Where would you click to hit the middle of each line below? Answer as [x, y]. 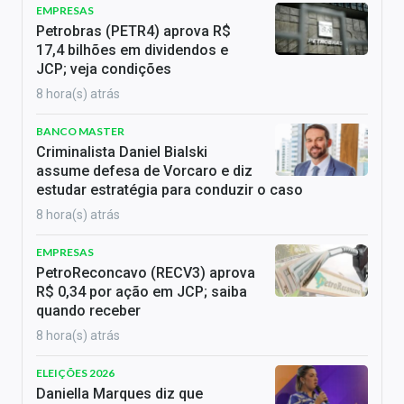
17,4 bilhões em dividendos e [132, 50]
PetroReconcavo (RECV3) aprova [146, 273]
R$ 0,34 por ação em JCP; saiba [142, 292]
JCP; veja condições [104, 69]
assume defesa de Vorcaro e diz [144, 171]
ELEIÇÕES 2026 [75, 373]
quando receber [88, 311]
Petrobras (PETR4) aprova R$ [133, 32]
